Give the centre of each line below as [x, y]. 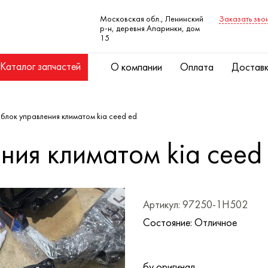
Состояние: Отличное [190, 223]
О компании [136, 68]
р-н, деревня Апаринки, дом [150, 29]
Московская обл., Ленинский [151, 19]
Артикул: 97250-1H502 [195, 205]
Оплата [197, 68]
